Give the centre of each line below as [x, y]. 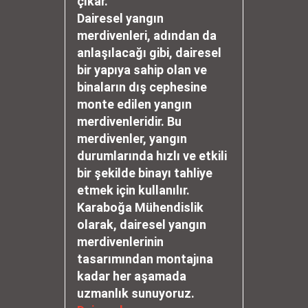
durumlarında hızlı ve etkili [152, 156]
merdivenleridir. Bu [129, 121]
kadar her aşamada [132, 276]
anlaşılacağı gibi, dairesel [149, 53]
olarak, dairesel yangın [142, 224]
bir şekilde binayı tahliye [145, 173]
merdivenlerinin [120, 242]
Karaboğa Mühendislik [140, 207]
